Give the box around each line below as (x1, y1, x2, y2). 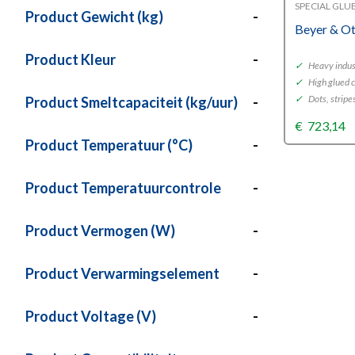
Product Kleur (25, 51, 116, 68)
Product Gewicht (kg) (25, 8, 163, 25)
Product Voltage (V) (25, 307, 156, 325)
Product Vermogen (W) (25, 222, 175, 239)
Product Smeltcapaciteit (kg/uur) (25, 94, 238, 111)
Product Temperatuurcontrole (25, 179, 221, 197)
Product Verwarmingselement (25, 265, 219, 282)
